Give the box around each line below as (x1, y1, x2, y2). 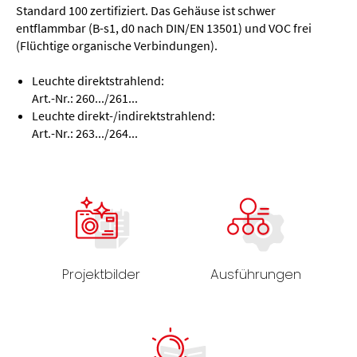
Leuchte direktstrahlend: (32, 72, 164, 88)
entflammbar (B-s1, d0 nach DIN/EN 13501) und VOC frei (16, 19, 312, 36)
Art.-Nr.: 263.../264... (32, 124, 138, 141)
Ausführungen (210, 264, 301, 284)
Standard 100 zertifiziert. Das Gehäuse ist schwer (16, 2, 276, 18)
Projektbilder (62, 264, 140, 284)
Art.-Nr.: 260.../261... (32, 89, 138, 106)
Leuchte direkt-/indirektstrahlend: (32, 107, 215, 124)
